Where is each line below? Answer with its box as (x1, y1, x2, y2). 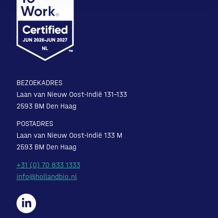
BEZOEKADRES (16, 78, 62, 87)
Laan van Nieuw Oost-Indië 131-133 (16, 90, 127, 99)
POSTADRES (16, 119, 53, 128)
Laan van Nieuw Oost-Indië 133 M (16, 131, 122, 140)
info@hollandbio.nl (16, 172, 77, 182)
